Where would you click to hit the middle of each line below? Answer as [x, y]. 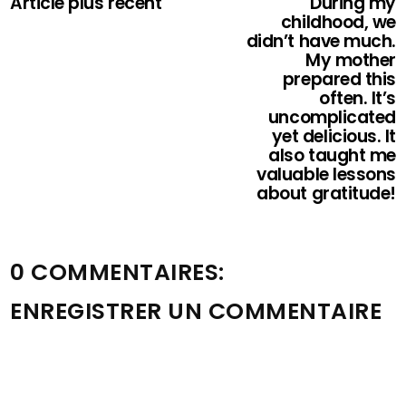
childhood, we [338, 22]
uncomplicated [332, 117]
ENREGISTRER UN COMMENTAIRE [196, 311]
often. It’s [358, 98]
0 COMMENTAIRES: [117, 272]
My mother [351, 60]
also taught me [332, 155]
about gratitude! [326, 193]
